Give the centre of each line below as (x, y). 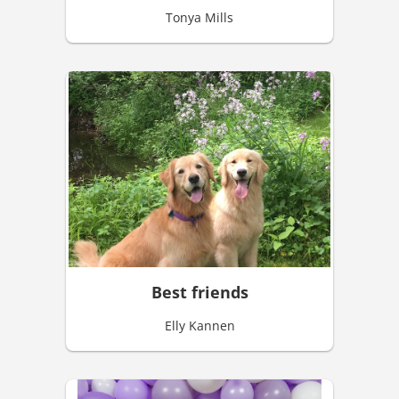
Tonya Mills (199, 17)
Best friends (199, 293)
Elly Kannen (199, 326)
